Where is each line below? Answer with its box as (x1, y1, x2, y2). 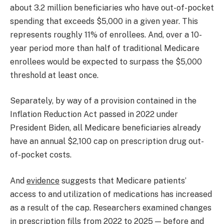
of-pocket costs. (10, 150, 71, 160)
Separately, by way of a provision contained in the (10, 96, 196, 106)
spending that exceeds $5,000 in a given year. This (10, 16, 198, 26)
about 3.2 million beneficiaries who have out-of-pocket (10, 2, 214, 12)
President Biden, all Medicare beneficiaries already (10, 123, 201, 133)
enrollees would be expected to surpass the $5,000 (10, 56, 202, 66)
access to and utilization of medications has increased (10, 189, 212, 199)
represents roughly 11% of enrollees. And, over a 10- (10, 29, 202, 39)
